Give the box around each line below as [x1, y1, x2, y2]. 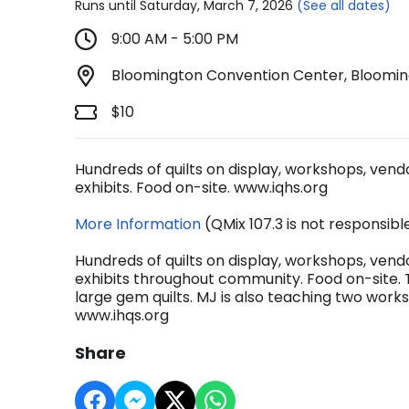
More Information [75, 214, 201, 235]
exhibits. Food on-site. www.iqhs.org [75, 177, 328, 198]
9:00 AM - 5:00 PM [111, 28, 238, 49]
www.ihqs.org [75, 305, 169, 326]
